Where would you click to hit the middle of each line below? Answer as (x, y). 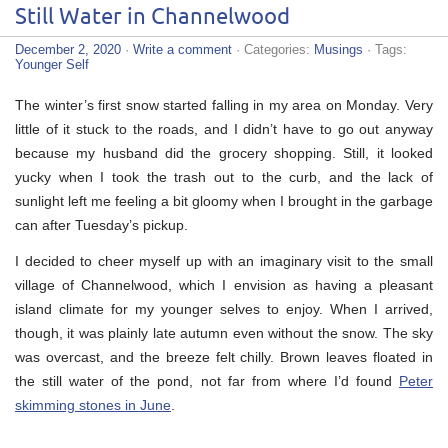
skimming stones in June (93, 404)
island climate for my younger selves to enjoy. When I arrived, (224, 308)
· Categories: (273, 49)
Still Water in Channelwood (152, 17)
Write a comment (182, 49)
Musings (338, 49)
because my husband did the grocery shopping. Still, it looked (224, 152)
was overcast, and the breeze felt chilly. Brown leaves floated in (224, 356)
